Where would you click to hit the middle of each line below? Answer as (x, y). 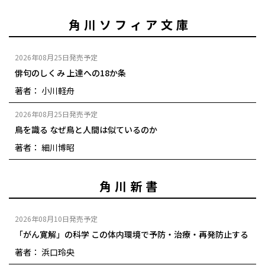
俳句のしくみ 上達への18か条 (70, 72)
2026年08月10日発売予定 (56, 218)
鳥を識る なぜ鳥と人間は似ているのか (86, 129)
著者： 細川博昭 (45, 147)
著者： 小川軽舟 (45, 90)
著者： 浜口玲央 (45, 252)
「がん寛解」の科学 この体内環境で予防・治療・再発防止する (132, 234)
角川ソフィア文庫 (130, 24)
